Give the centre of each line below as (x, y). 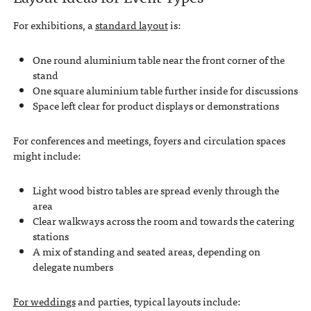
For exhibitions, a (54, 25)
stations (50, 236)
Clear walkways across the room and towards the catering (163, 221)
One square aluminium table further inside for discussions (165, 91)
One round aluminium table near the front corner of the (158, 60)
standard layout (131, 25)
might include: (47, 156)
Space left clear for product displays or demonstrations (155, 106)
